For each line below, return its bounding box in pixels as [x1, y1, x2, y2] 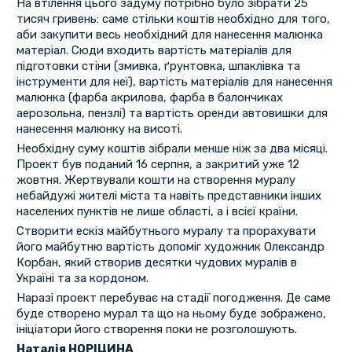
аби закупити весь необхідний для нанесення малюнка [16, 27, 323, 42]
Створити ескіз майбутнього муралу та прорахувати [16, 224, 316, 239]
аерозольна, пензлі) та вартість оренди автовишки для [16, 106, 328, 121]
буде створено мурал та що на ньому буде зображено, [16, 306, 326, 321]
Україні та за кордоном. [16, 271, 148, 286]
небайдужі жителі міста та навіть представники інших [16, 189, 321, 203]
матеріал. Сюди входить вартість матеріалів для [16, 43, 291, 58]
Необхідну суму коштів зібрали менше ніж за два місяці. [16, 141, 328, 156]
